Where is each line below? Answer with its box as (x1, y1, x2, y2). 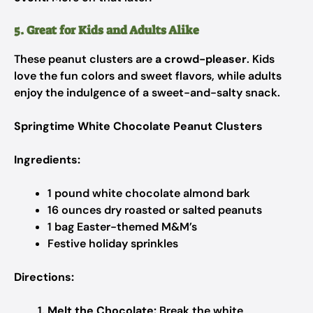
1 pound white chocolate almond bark (48, 186, 250, 201)
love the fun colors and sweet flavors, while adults (14, 68, 282, 83)
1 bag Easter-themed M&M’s (48, 219, 197, 234)
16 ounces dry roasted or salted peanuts (48, 203, 262, 217)
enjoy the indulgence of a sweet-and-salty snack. (14, 85, 280, 100)
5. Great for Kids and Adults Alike (14, 22, 199, 38)
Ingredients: (14, 152, 80, 167)
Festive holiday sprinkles (48, 236, 178, 251)
